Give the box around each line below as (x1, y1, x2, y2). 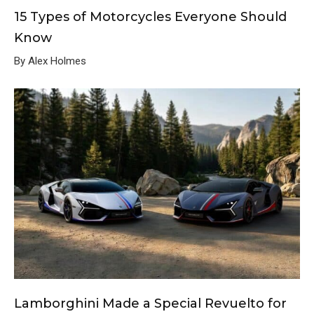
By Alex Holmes (14, 54, 86, 67)
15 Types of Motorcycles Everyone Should (14, 8, 287, 25)
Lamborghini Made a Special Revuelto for (14, 295, 287, 311)
